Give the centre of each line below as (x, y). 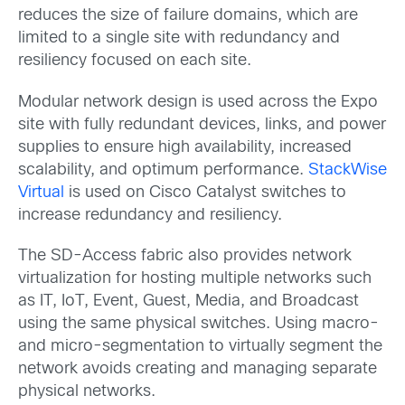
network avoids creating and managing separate (198, 369)
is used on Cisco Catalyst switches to (205, 193)
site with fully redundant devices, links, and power (202, 125)
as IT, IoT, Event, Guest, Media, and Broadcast (188, 301)
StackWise (348, 170)
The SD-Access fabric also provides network (185, 256)
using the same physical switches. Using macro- (198, 324)
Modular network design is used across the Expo (198, 102)
